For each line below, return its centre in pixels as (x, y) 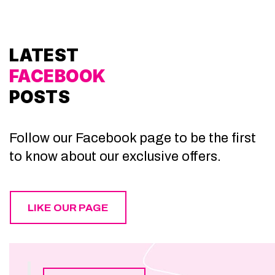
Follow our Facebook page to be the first (133, 138)
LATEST (44, 55)
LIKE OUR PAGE (68, 207)
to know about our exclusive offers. (117, 156)
